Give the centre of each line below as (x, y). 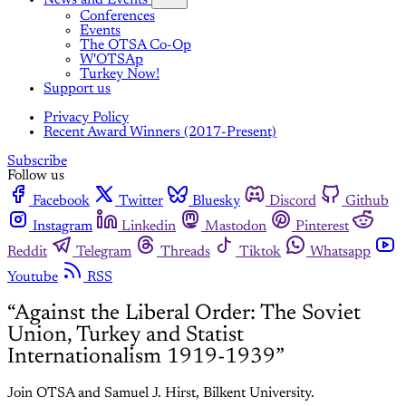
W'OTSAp (111, 60)
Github (367, 202)
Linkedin (149, 227)
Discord (293, 202)
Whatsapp (340, 252)
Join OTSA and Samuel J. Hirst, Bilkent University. (161, 394)
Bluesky (216, 202)
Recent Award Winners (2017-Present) (160, 133)
